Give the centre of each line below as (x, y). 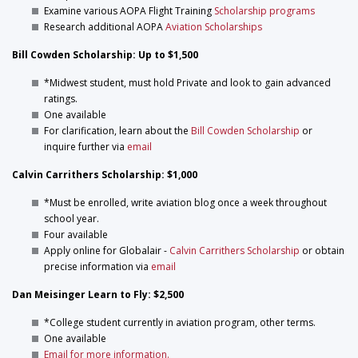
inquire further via (86, 147)
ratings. (61, 99)
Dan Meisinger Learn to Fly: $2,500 (98, 294)
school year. (72, 219)
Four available (76, 235)
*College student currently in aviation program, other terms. (180, 322)
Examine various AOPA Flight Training (129, 11)
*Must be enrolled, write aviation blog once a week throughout (185, 203)
